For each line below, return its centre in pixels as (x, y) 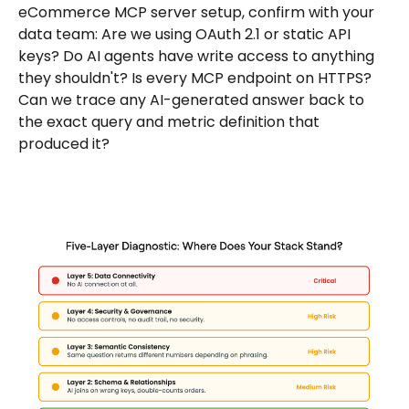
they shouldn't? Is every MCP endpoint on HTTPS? (195, 79)
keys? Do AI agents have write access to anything (196, 57)
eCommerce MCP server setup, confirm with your (196, 13)
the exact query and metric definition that (169, 122)
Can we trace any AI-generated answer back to (191, 100)
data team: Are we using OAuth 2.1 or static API (184, 35)
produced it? (64, 144)
